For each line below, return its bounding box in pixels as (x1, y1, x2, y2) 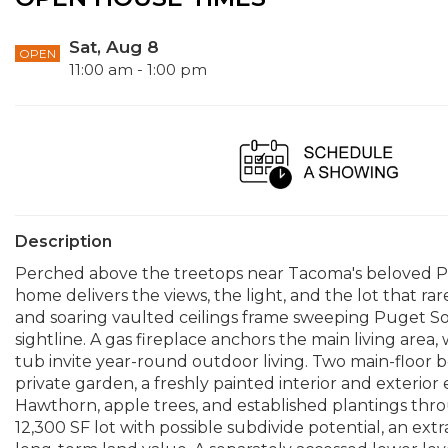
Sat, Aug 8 (69, 37, 159, 57)
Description (15, 232, 112, 251)
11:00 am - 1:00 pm (69, 60, 207, 79)
